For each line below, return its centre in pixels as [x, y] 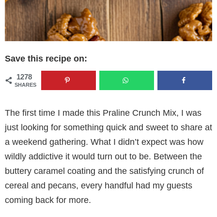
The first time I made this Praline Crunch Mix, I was [103, 113]
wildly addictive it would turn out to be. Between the [103, 156]
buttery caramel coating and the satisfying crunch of [104, 171]
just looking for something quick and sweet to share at [108, 127]
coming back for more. [48, 200]
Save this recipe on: [46, 59]
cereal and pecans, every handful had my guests [99, 185]
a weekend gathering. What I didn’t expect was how [104, 142]
